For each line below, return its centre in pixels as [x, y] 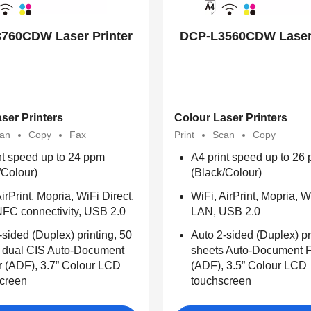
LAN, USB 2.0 [225, 212]
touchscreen [221, 281]
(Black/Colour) [226, 173]
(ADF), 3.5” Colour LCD [249, 266]
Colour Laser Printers [230, 118]
